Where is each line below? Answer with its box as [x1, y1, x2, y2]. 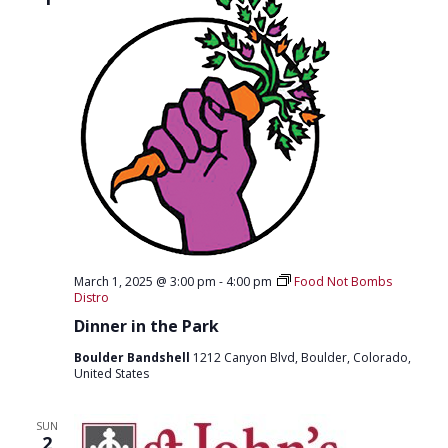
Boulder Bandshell [73, 349, 193, 367]
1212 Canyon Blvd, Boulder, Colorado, [192, 349, 411, 367]
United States [73, 365, 149, 383]
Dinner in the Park [73, 315, 219, 338]
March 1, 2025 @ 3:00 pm [73, 273, 216, 291]
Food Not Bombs [293, 273, 392, 291]
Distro [73, 289, 109, 307]
